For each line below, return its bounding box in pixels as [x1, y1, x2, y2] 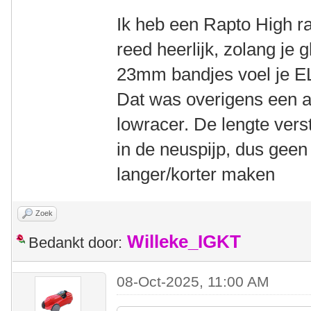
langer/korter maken [117, 164, 276, 185]
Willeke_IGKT [127, 232, 241, 251]
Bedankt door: [28, 234, 122, 251]
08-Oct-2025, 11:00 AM [117, 274, 270, 289]
